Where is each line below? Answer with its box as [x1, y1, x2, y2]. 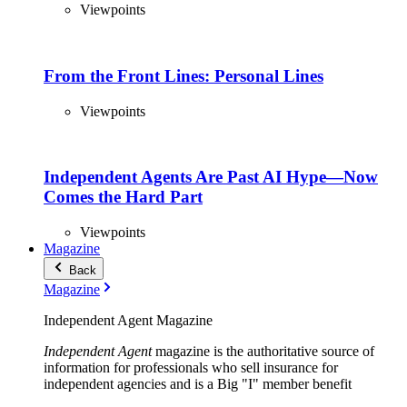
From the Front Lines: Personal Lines [44, 65, 323, 85]
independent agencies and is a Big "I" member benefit [44, 375, 352, 392]
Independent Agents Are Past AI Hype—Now [44, 167, 378, 187]
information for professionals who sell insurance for [44, 359, 338, 375]
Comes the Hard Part [44, 187, 203, 207]
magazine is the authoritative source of [152, 342, 374, 359]
